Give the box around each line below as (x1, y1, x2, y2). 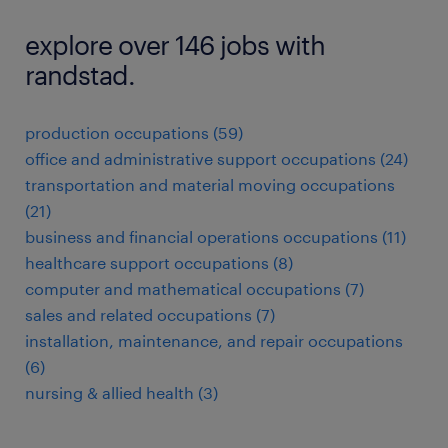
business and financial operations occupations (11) (25, 227, 406, 246)
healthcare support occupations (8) (25, 253, 293, 272)
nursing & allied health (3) (25, 383, 218, 402)
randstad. (25, 59, 135, 90)
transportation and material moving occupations (25, 175, 395, 194)
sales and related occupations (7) (25, 305, 275, 324)
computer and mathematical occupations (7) (25, 279, 364, 298)
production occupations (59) (25, 123, 243, 142)
